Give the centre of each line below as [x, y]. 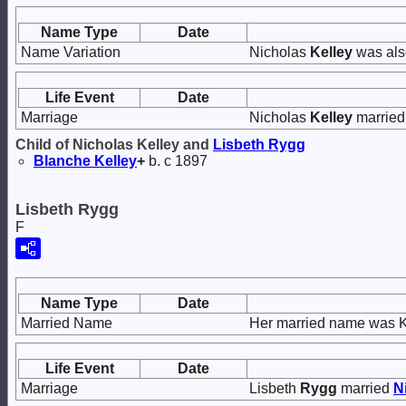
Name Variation [71, 52]
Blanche [64, 161]
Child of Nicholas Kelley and [114, 145]
